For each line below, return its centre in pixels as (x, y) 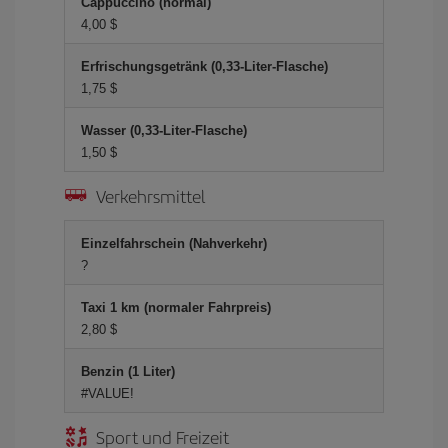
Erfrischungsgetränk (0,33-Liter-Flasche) (204, 66)
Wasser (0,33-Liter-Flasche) (164, 130)
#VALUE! (107, 393)
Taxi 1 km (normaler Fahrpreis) (176, 307)
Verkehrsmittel (150, 195)
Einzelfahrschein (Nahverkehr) (174, 243)
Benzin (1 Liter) (128, 371)
